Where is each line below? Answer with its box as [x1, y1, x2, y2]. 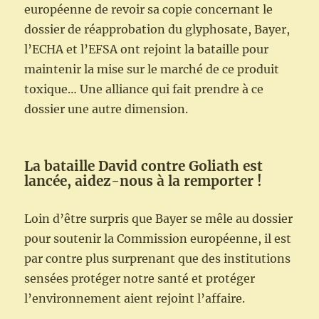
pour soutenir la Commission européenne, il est [24, 231, 292, 246]
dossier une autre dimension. [24, 101, 189, 116]
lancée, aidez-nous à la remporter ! [24, 172, 266, 189]
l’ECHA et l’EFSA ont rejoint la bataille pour [24, 41, 269, 56]
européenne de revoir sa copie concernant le [24, 1, 273, 16]
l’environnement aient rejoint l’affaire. [24, 291, 246, 305]
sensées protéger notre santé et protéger [24, 271, 256, 286]
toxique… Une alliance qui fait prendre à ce [24, 81, 264, 96]
